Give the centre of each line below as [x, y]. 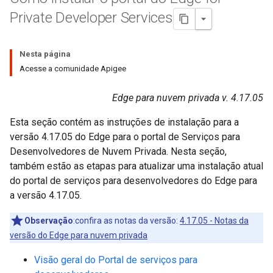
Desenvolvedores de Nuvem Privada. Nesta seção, [118, 151]
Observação [49, 221]
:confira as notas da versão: [126, 221]
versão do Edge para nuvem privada [79, 235]
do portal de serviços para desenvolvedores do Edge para [133, 181]
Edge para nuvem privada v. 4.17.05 [188, 98]
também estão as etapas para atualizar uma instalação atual [136, 166]
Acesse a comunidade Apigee [73, 69]
